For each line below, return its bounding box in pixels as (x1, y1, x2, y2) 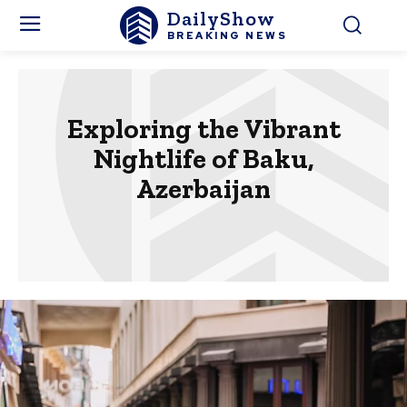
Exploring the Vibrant (66, 113, 341, 145)
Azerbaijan (136, 173, 271, 205)
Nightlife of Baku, (93, 143, 314, 175)
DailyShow (166, 5, 275, 31)
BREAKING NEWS (166, 28, 288, 42)
